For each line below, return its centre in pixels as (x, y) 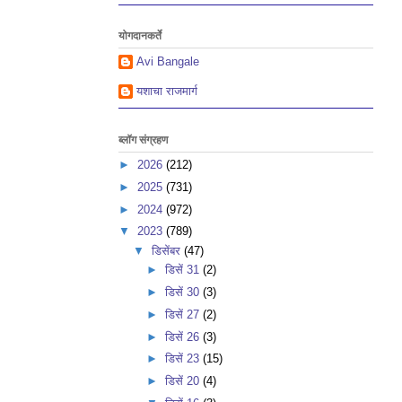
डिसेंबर (167, 250)
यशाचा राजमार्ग (167, 91)
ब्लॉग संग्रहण (143, 140)
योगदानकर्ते (140, 36)
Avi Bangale (168, 61)
